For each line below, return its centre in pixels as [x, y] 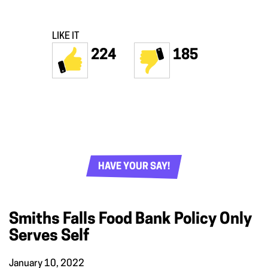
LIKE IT [66, 36]
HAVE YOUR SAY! [134, 167]
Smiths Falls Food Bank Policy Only [130, 220]
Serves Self [49, 236]
